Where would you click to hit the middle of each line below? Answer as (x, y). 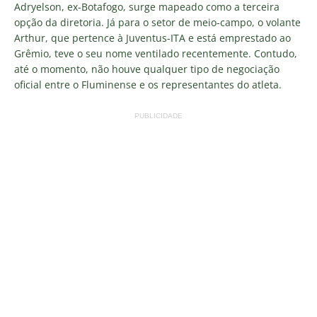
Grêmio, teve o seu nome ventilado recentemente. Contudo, (156, 53)
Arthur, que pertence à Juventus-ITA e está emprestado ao (152, 38)
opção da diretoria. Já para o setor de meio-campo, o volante (157, 22)
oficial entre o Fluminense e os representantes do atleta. (148, 84)
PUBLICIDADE (158, 115)
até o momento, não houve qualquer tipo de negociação (147, 69)
